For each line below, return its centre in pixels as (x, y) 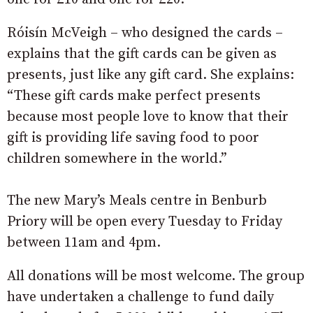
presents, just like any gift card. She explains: (151, 75)
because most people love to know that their (148, 117)
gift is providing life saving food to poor (133, 138)
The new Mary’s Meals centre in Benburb (137, 201)
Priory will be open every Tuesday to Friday (145, 221)
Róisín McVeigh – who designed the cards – (145, 33)
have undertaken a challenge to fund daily (140, 297)
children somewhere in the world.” (117, 159)
